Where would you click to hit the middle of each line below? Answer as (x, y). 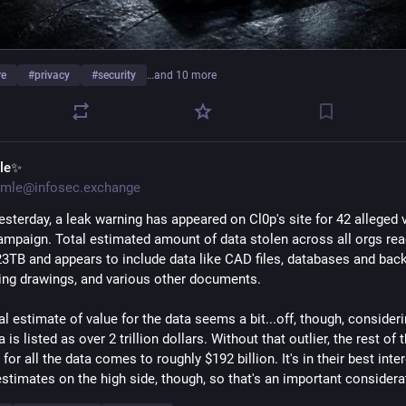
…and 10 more (182, 76)
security (117, 76)
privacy (52, 76)
